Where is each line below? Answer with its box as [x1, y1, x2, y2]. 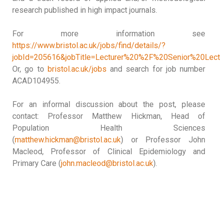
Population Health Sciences [12, 123, 205, 133]
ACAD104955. [12, 76, 60, 85]
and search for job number [106, 64, 205, 74]
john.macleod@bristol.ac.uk [61, 159, 153, 168]
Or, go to [12, 64, 48, 74]
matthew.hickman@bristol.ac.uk [15, 135, 121, 144]
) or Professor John [121, 135, 205, 144]
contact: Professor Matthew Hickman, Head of [12, 111, 205, 121]
